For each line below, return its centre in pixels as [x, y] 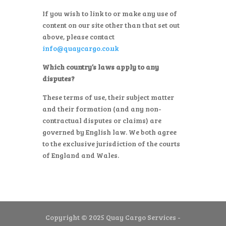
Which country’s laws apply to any [101, 67]
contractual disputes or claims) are [102, 120]
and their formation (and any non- [102, 109]
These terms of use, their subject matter [108, 97]
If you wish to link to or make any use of [110, 13]
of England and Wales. [81, 155]
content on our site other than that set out [111, 25]
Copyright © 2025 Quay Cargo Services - [113, 217]
